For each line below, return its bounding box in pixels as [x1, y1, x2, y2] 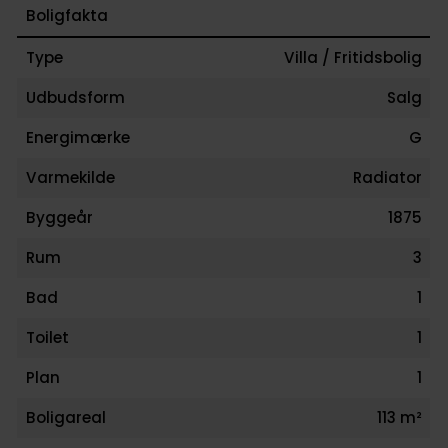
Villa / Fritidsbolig [283, 47, 422, 69]
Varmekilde [25, 167, 115, 189]
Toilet [25, 327, 69, 349]
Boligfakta [25, 5, 108, 27]
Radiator [352, 167, 422, 189]
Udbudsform [25, 87, 125, 109]
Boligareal [25, 407, 106, 429]
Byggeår [25, 207, 93, 229]
